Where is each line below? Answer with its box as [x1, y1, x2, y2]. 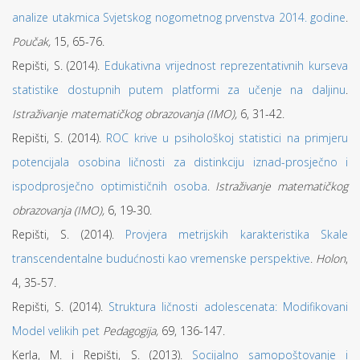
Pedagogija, [103, 323, 158, 338]
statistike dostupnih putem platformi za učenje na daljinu [12, 82, 346, 97]
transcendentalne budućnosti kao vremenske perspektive [12, 251, 310, 266]
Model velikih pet [12, 323, 100, 338]
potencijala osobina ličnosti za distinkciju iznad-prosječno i [12, 154, 348, 170]
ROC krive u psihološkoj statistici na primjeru [106, 130, 349, 145]
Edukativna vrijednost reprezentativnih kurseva [104, 58, 348, 73]
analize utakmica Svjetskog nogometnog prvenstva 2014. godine [12, 10, 346, 25]
